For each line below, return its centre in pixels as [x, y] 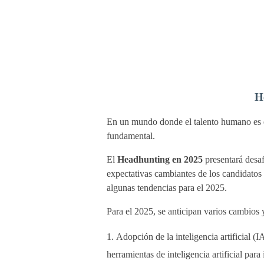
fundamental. [131, 136]
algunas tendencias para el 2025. [166, 188]
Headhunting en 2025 [160, 160]
